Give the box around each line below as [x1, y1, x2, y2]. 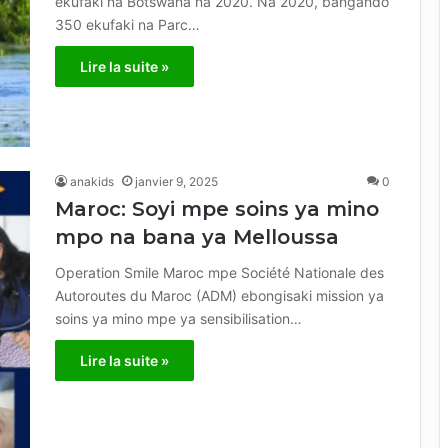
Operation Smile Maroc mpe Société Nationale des [55, 264, 384, 282]
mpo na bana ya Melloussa [55, 225, 339, 250]
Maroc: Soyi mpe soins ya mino [55, 197, 379, 222]
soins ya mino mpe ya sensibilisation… [55, 310, 302, 328]
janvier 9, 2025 [135, 174, 218, 190]
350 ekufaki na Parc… [55, 16, 200, 34]
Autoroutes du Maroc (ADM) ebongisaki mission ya [55, 287, 384, 305]
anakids [70, 174, 114, 190]
